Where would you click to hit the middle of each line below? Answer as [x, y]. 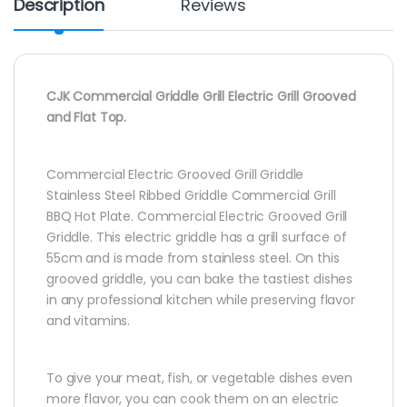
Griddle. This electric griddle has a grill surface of [197, 237]
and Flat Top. [87, 117]
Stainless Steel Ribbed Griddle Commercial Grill [191, 195]
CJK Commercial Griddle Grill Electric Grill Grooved [201, 96]
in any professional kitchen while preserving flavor [201, 299]
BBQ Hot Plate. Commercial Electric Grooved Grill [197, 216]
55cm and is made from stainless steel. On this [193, 258]
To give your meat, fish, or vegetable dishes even [200, 377]
